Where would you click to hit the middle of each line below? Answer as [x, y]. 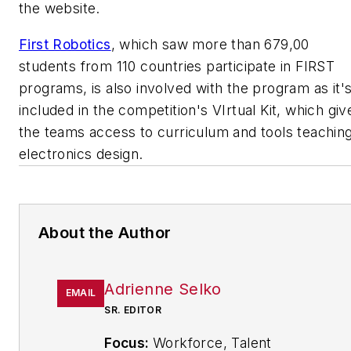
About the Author [105, 232]
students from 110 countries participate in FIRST [177, 66]
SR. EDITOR [133, 309]
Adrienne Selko [163, 289]
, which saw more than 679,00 [210, 44]
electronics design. [81, 154]
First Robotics [65, 44]
